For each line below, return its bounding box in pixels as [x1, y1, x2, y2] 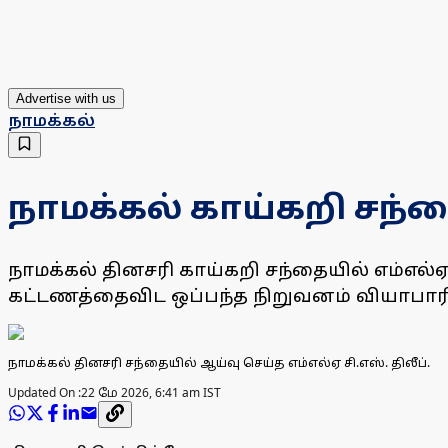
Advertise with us [16, 91, 116, 107]
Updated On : [8, 384, 81, 402]
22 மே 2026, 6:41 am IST [81, 384, 221, 402]
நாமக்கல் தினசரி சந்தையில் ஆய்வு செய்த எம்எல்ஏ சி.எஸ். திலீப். [8, 354, 430, 372]
